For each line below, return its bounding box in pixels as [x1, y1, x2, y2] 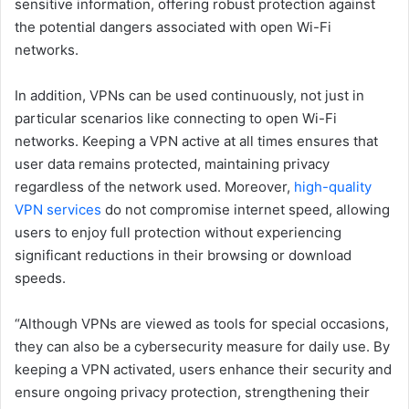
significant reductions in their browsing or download [15, 246, 351, 265]
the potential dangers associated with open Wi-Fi [15, 18, 331, 37]
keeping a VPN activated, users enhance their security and [15, 361, 392, 379]
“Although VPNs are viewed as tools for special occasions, [15, 315, 389, 333]
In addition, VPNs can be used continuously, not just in [15, 87, 364, 105]
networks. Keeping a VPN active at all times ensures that [15, 132, 378, 151]
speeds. [15, 269, 66, 288]
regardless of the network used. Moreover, [15, 178, 294, 196]
